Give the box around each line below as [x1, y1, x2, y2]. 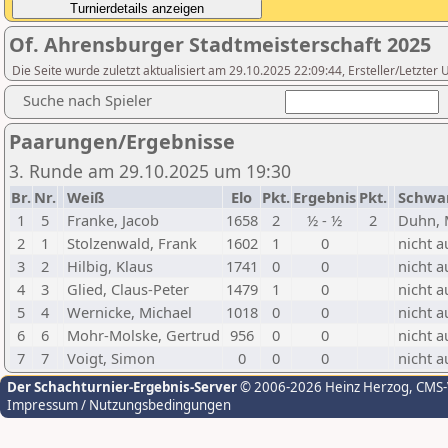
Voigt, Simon [67, 348, 155, 368]
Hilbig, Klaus [67, 256, 153, 276]
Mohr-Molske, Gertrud [67, 325, 220, 345]
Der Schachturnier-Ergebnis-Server [7, 378, 237, 396]
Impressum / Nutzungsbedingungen [7, 396, 231, 414]
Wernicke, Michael [67, 302, 192, 322]
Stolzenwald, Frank [67, 233, 197, 253]
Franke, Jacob [67, 210, 159, 230]
